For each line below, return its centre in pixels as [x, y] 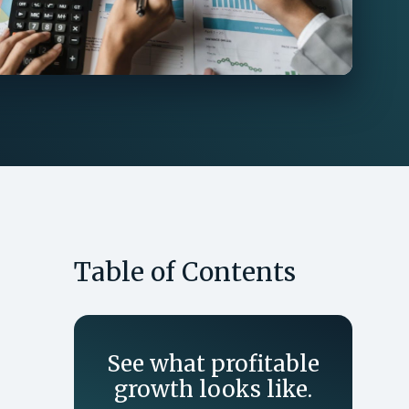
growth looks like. [213, 389]
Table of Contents [185, 272]
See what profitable [213, 364]
